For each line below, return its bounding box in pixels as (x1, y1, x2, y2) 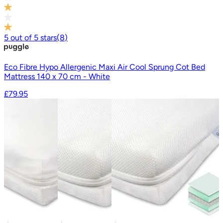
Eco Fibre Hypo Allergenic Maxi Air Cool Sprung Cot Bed (4, 62, 205, 72)
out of (8, 32, 34, 42)
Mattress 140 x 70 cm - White (4, 71, 110, 81)
